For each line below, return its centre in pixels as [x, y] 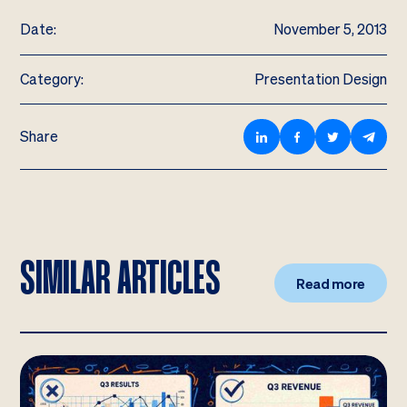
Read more [331, 283]
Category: [52, 79]
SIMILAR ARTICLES [121, 281]
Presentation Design [320, 79]
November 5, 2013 [330, 30]
